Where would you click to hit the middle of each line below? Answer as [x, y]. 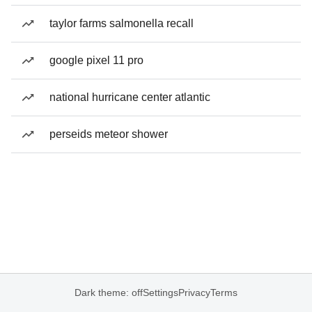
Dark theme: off [109, 292]
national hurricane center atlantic [130, 97]
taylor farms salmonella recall [122, 23]
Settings [161, 292]
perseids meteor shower [109, 134]
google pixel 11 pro [96, 60]
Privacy [194, 292]
